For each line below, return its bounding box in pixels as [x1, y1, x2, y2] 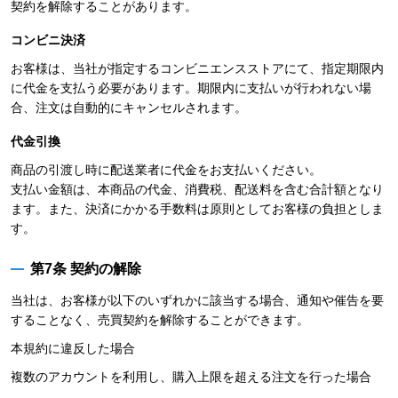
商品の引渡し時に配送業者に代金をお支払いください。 [11, 163, 322, 177]
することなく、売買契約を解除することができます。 [11, 313, 309, 327]
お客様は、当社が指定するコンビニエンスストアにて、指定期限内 [11, 61, 384, 76]
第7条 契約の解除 [30, 261, 141, 276]
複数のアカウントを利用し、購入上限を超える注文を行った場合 [11, 370, 371, 384]
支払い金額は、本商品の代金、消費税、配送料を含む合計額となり [11, 182, 384, 196]
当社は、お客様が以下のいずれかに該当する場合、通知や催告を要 [11, 293, 384, 307]
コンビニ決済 [11, 33, 85, 47]
